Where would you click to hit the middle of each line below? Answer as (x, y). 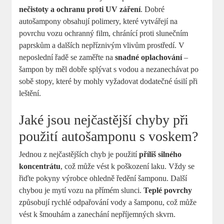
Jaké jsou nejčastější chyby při (104, 119)
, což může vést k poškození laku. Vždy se (128, 166)
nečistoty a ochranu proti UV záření (80, 9)
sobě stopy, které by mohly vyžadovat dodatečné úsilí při (108, 81)
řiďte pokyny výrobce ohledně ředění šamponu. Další (103, 178)
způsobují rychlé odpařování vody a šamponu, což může (108, 202)
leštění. (30, 93)
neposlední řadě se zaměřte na (67, 57)
